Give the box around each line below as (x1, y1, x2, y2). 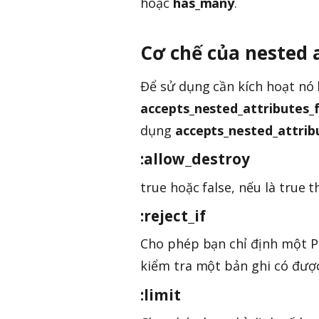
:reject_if (140, 205, 206, 226)
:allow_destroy (140, 149, 250, 169)
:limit (140, 284, 181, 305)
